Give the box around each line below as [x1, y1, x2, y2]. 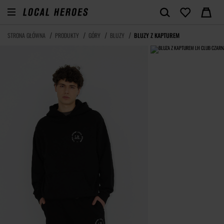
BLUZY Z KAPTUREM [134, 31, 179, 39]
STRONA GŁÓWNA [7, 31, 45, 39]
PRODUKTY [55, 31, 79, 39]
